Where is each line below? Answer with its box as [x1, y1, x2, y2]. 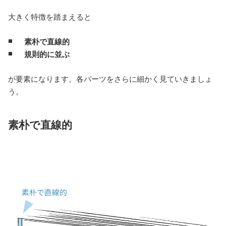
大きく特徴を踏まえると [8, 13, 91, 22]
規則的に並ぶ [24, 50, 70, 59]
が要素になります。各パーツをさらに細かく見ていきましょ [8, 75, 212, 84]
